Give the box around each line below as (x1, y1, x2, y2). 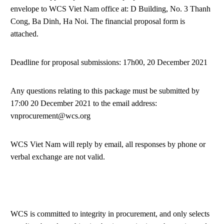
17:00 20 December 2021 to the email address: (10, 99, 157, 107)
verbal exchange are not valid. (10, 152, 105, 161)
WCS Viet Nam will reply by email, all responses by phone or (10, 140, 205, 148)
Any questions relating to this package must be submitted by (10, 86, 199, 95)
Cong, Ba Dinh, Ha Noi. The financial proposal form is (10, 17, 185, 25)
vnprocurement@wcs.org (10, 111, 90, 120)
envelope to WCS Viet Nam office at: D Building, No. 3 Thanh (10, 4, 210, 13)
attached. (10, 29, 38, 38)
